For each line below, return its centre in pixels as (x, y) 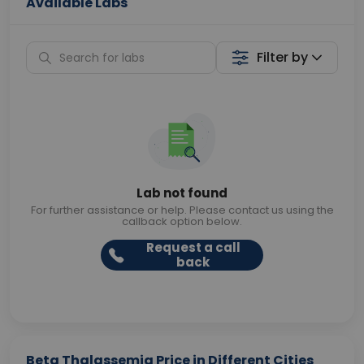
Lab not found (182, 193)
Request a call (193, 247)
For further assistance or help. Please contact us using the (182, 210)
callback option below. (182, 221)
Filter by (283, 57)
